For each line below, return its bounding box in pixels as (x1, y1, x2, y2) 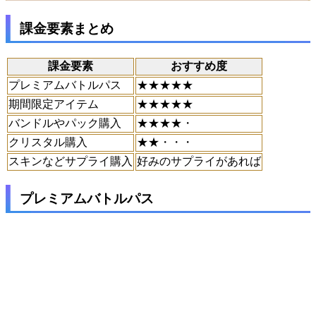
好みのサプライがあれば (137, 154, 261, 167)
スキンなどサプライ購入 (8, 154, 133, 167)
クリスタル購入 (8, 135, 87, 148)
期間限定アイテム (8, 97, 99, 110)
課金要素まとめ (20, 20, 114, 36)
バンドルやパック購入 (8, 116, 121, 129)
